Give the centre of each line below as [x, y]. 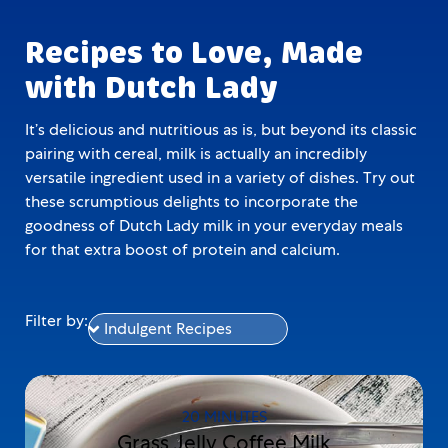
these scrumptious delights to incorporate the [191, 201]
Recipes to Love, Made [194, 54]
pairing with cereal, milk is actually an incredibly [196, 153]
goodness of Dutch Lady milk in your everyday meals [214, 225]
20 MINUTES [224, 416]
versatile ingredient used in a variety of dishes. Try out [220, 177]
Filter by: [56, 320]
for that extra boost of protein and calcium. [182, 249]
